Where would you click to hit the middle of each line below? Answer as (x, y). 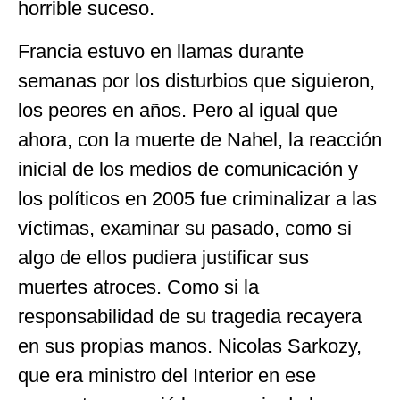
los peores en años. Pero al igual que (178, 110)
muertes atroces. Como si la (138, 287)
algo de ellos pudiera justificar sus (163, 257)
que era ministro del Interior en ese (167, 375)
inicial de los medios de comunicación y (188, 169)
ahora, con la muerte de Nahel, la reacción (200, 139)
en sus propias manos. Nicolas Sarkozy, (190, 346)
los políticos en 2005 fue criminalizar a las (197, 198)
